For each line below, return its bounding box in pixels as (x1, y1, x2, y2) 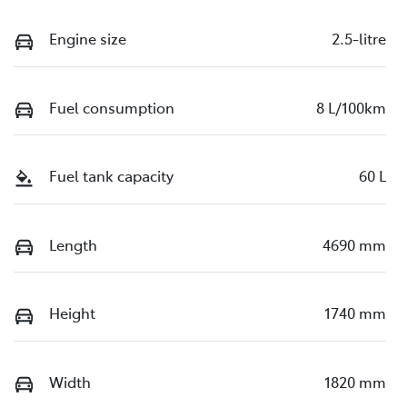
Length (49, 233, 97, 254)
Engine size (49, 28, 126, 49)
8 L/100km (316, 96, 386, 117)
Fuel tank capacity (49, 165, 174, 186)
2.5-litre (332, 28, 386, 49)
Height (49, 303, 95, 323)
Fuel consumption (49, 96, 174, 117)
